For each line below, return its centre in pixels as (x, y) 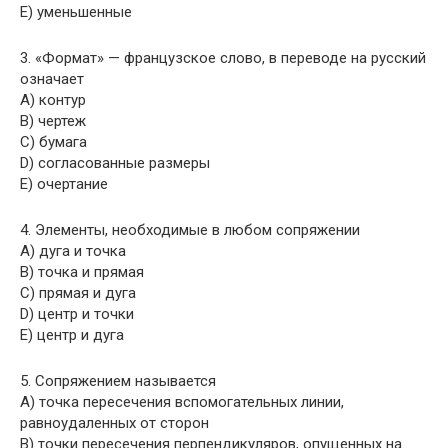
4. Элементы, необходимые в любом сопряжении (190, 230)
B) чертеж (53, 121)
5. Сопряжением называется (118, 381)
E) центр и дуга (72, 335)
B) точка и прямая (82, 272)
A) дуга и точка (73, 251)
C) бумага (53, 142)
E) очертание (64, 184)
